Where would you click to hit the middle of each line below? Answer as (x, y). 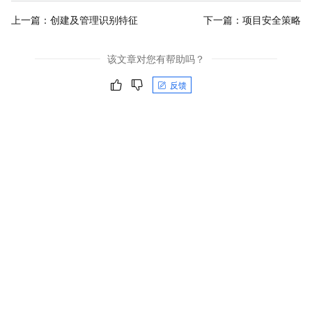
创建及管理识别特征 (94, 19)
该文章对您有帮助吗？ (156, 59)
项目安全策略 (272, 19)
